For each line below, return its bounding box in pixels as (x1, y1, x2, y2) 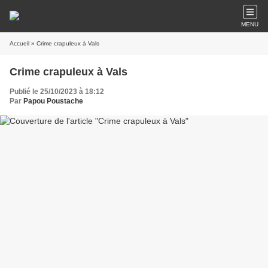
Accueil (10, 40, 29, 47)
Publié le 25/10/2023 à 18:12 (10, 87, 104, 96)
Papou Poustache (23, 97, 83, 105)
